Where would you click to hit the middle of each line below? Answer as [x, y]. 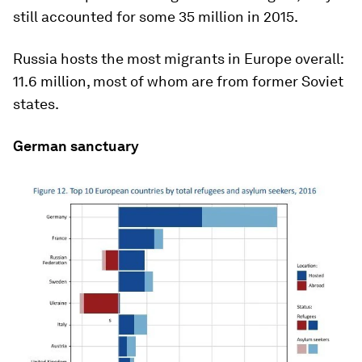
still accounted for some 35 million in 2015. [156, 17]
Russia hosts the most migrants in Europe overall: [178, 59]
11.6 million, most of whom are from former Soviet [178, 82]
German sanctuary [76, 146]
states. [36, 104]
